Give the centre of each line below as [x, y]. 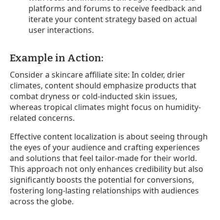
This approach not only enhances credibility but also [107, 169]
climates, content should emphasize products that [103, 85]
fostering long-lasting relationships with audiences [104, 190]
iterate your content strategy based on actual [113, 19]
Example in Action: [57, 58]
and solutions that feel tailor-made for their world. [103, 158]
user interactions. [61, 30]
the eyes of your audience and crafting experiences [105, 147]
